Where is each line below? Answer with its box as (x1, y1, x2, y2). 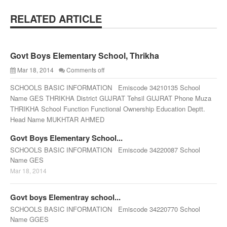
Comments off (66, 65, 104, 74)
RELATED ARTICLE (10, 11, 102, 26)
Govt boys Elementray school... (10, 192, 121, 203)
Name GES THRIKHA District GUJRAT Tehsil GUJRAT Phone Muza (10, 93, 211, 103)
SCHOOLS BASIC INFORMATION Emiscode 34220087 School (10, 145, 200, 155)
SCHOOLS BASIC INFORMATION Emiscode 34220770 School (10, 204, 200, 214)
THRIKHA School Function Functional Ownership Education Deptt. (10, 104, 205, 113)
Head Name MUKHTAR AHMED (10, 115, 104, 124)
